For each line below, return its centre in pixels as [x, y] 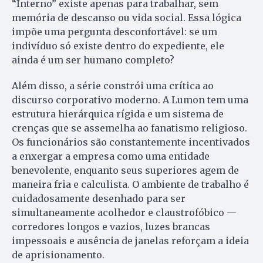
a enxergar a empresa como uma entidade [111, 156]
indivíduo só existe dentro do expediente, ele [118, 45]
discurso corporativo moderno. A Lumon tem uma [130, 100]
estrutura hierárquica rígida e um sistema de [118, 114]
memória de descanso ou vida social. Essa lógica [127, 17]
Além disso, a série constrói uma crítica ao [113, 85]
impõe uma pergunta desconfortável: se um [114, 31]
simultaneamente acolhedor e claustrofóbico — [124, 212]
